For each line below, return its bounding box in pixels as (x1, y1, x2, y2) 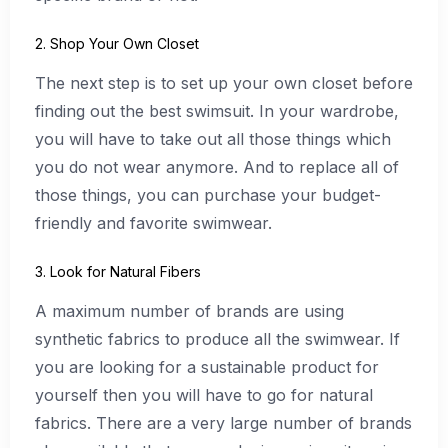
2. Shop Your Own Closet (35, 35, 199, 53)
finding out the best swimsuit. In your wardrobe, (35, 101, 399, 122)
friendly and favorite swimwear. (35, 213, 272, 234)
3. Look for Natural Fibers (35, 262, 201, 280)
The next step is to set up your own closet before (35, 73, 413, 94)
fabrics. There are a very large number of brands (35, 412, 412, 433)
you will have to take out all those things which (35, 129, 391, 150)
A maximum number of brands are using (35, 300, 344, 321)
